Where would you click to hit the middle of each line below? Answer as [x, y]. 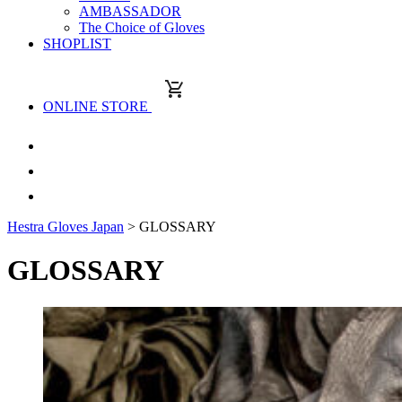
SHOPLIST [77, 44]
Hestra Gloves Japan [66, 227]
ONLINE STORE [97, 106]
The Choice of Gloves [142, 27]
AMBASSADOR [130, 11]
